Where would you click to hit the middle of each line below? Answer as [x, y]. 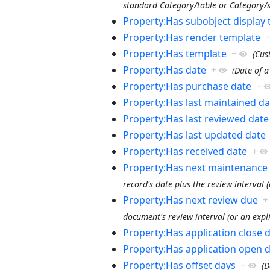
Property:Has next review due [190, 200]
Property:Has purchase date [187, 86]
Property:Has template [174, 53]
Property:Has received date [185, 151]
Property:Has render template [191, 37]
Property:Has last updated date [194, 135]
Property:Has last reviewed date [196, 118]
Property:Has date [164, 70]
